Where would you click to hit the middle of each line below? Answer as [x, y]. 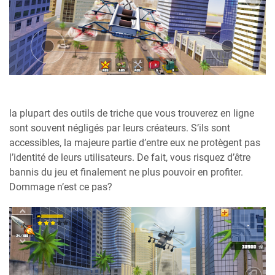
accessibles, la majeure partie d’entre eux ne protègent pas [135, 143]
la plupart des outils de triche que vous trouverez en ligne [132, 114]
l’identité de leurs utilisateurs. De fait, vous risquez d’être [130, 158]
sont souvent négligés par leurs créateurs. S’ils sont [120, 128]
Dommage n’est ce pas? [61, 187]
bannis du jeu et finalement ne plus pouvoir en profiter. [126, 172]
